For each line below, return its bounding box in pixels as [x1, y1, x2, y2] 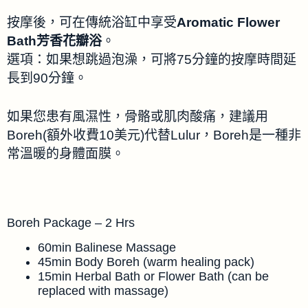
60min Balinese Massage [38, 241, 176, 255]
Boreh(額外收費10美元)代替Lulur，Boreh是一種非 [7, 127, 301, 142]
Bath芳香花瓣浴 [7, 34, 102, 49]
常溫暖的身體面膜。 [7, 146, 124, 161]
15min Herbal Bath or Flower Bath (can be [38, 269, 269, 284]
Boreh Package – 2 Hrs [7, 215, 135, 230]
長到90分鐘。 [7, 71, 87, 86]
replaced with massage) [38, 284, 168, 298]
